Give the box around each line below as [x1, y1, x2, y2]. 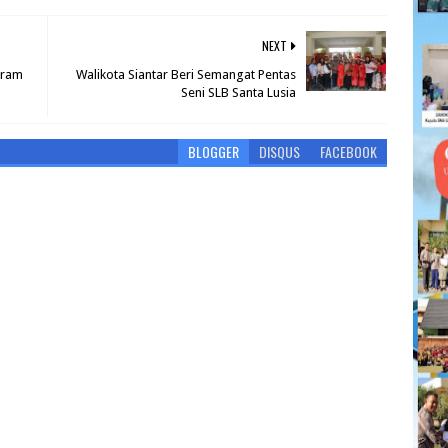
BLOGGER [188, 140, 240, 162]
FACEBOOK [320, 140, 378, 162]
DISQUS [259, 140, 301, 162]
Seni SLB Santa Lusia [181, 84, 297, 100]
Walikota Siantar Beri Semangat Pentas [76, 66, 297, 82]
